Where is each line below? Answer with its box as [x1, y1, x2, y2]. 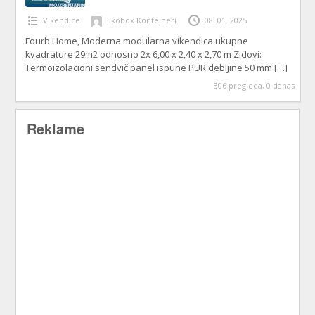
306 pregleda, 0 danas [214, 80, 295, 91]
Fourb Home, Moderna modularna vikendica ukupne [25, 34, 249, 48]
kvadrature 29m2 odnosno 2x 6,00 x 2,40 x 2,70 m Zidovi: [25, 48, 262, 61]
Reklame [27, 118, 85, 139]
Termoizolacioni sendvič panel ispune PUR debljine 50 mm [25, 61, 275, 75]
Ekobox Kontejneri [107, 15, 177, 26]
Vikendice [43, 15, 81, 26]
